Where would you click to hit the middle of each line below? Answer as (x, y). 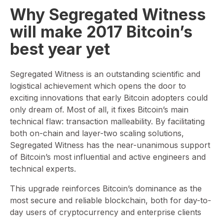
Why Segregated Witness (108, 15)
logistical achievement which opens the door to (98, 86)
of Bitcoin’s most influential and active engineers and (108, 157)
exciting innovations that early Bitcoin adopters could (109, 98)
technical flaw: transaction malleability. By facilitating (107, 122)
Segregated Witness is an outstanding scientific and (105, 74)
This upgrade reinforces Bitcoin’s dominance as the (106, 189)
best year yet (60, 49)
